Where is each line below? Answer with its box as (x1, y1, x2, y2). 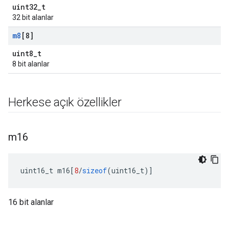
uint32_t (12, 2, 45, 12)
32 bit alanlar (12, 13, 54, 21)
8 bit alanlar (12, 60, 50, 68)
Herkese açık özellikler (8, 95, 122, 109)
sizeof (82, 166, 107, 175)
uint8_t (12, 49, 41, 58)
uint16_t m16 (20, 166, 70, 175)
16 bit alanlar (8, 197, 54, 207)
